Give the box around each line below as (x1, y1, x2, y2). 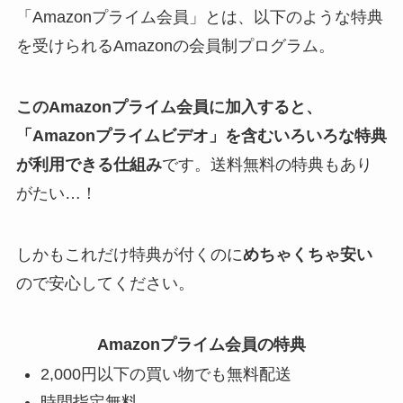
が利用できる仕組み (15, 156, 162, 175)
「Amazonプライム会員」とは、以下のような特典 (15, 8, 383, 27)
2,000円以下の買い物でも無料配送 (40, 365, 291, 384)
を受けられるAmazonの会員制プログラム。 (15, 37, 335, 56)
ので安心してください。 (15, 274, 194, 293)
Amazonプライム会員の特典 (97, 335, 306, 354)
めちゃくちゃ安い (242, 246, 372, 264)
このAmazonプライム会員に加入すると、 (15, 98, 322, 117)
